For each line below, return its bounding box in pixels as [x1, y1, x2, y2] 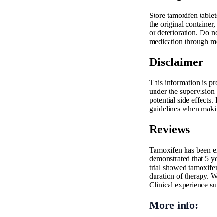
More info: [149, 199, 198, 211]
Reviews [149, 123, 190, 136]
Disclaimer [149, 56, 203, 68]
